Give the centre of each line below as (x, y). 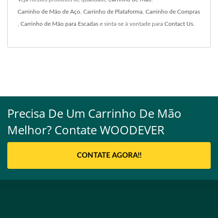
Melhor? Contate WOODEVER (86, 129)
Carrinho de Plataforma (113, 11)
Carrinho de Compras (173, 11)
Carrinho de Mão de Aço (49, 11)
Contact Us (179, 24)
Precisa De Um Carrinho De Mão (94, 113)
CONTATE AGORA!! (109, 155)
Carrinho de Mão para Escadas (59, 24)
